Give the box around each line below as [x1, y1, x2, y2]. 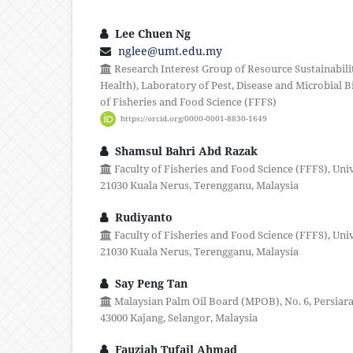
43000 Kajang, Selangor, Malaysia [100, 310, 258, 325]
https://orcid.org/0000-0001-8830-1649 [120, 113, 267, 124]
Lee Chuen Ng [112, 26, 191, 42]
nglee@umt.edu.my [118, 43, 222, 59]
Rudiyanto [112, 209, 173, 225]
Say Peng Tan [112, 275, 188, 291]
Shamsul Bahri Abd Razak [112, 143, 258, 158]
